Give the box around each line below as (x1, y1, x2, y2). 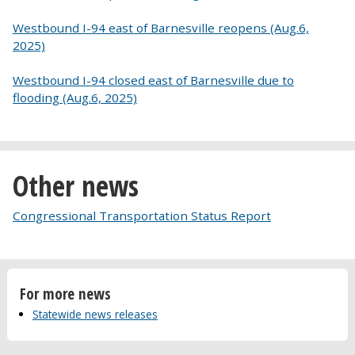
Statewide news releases (32, 307, 158, 323)
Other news (13, 166, 139, 205)
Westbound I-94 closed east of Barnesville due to (13, 71, 294, 88)
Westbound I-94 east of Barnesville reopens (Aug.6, (13, 19, 309, 36)
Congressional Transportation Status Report (13, 207, 271, 223)
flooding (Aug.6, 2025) (13, 89, 137, 105)
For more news (19, 282, 111, 304)
